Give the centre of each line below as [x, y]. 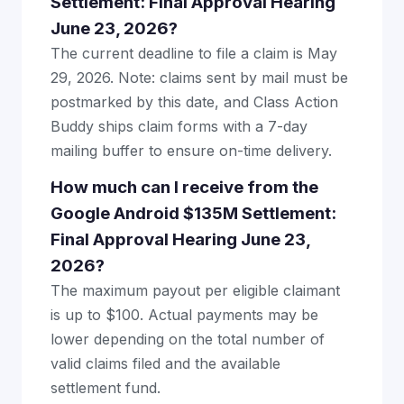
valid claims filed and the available [165, 363]
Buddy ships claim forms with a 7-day [179, 126]
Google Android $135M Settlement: [193, 213]
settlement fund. [106, 388]
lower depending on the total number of [188, 339]
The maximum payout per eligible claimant [195, 290]
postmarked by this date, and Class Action [194, 102]
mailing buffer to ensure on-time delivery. [191, 151]
